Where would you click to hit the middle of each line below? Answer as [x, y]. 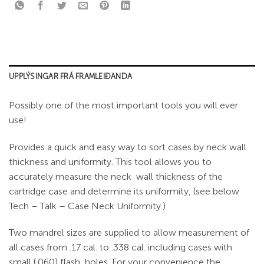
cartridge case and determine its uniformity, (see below [124, 191]
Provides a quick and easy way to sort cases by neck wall [128, 147]
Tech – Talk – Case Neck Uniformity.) [87, 206]
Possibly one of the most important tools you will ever [123, 105]
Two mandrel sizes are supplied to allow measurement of [129, 233]
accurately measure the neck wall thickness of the [116, 176]
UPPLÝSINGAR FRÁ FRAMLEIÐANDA [71, 76]
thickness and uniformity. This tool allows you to [110, 161]
